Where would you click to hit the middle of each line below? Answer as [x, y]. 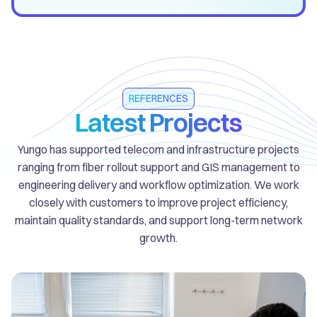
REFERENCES [158, 98]
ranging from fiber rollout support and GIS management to [158, 167]
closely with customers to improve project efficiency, [158, 202]
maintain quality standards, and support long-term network [158, 220]
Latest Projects [158, 122]
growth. [158, 237]
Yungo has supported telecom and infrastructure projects [158, 149]
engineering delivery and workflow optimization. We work [158, 184]
